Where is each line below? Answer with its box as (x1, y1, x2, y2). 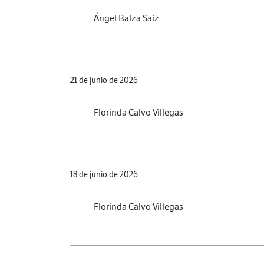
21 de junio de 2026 (70, 74, 138, 85)
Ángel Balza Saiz (94, 11, 159, 24)
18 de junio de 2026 (70, 169, 138, 180)
